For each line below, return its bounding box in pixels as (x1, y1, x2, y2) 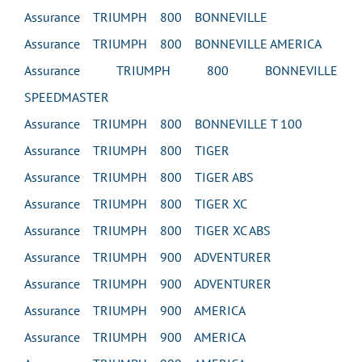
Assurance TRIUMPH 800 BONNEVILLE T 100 (24, 116, 302, 132)
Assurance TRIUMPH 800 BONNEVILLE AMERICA (24, 36, 322, 52)
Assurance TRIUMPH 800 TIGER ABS (24, 169, 254, 185)
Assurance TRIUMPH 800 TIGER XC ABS (24, 222, 271, 238)
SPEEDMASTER (24, 89, 109, 105)
